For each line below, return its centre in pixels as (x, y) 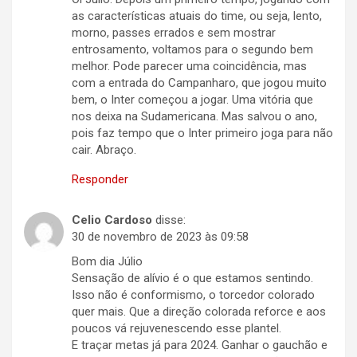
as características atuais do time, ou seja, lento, (197, 16)
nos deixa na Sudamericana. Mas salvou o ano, (194, 117)
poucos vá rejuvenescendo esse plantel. (177, 329)
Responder (100, 180)
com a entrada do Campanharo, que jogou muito (199, 83)
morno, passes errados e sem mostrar (174, 33)
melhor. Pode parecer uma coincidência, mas (189, 67)
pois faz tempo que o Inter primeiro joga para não (202, 133)
